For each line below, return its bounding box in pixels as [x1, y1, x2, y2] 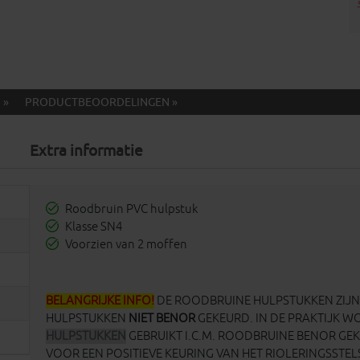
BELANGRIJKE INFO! [46, 292, 155, 309]
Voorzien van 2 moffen [65, 237, 188, 252]
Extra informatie [30, 141, 144, 161]
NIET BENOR [129, 310, 196, 326]
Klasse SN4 [65, 219, 123, 235]
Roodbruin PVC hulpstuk [65, 202, 198, 217]
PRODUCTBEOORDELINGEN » [25, 95, 178, 109]
